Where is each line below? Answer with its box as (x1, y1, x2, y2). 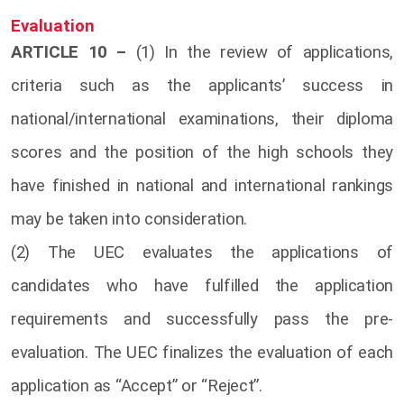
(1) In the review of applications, (126, 41, 394, 62)
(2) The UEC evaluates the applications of (11, 242, 393, 262)
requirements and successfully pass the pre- (11, 308, 393, 329)
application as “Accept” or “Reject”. (11, 375, 262, 396)
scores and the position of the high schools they (11, 142, 393, 162)
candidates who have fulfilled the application (11, 275, 393, 296)
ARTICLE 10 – (11, 41, 127, 62)
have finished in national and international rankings (11, 175, 393, 196)
